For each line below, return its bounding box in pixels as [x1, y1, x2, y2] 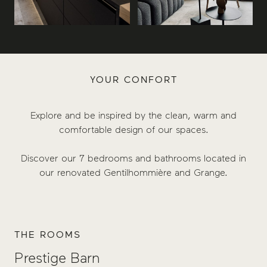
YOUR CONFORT [89, 73, 178, 85]
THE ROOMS [14, 228, 81, 240]
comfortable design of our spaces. [58, 123, 209, 135]
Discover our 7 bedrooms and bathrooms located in [21, 152, 246, 164]
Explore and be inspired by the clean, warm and [30, 109, 237, 121]
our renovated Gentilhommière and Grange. [39, 166, 228, 178]
